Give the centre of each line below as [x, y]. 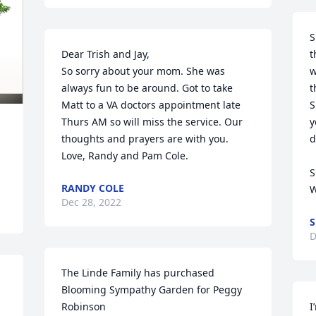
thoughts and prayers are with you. [145, 139]
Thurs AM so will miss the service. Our [152, 122]
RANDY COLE [93, 188]
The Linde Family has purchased [138, 273]
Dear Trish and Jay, [106, 54]
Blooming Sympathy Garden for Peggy [152, 290]
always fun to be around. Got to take [147, 88]
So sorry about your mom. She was [144, 71]
